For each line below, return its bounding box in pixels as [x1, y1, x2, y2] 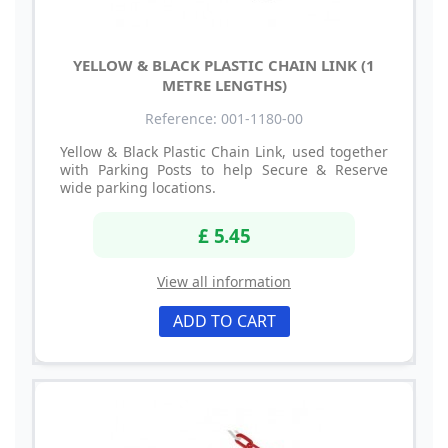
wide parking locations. [60, 178, 216, 198]
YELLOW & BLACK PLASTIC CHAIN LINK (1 [73, 55, 375, 76]
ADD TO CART [172, 309, 276, 332]
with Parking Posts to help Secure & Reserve [60, 160, 388, 180]
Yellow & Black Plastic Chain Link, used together [60, 142, 388, 162]
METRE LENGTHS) [161, 75, 287, 96]
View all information [157, 271, 291, 291]
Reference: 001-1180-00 [145, 109, 303, 129]
